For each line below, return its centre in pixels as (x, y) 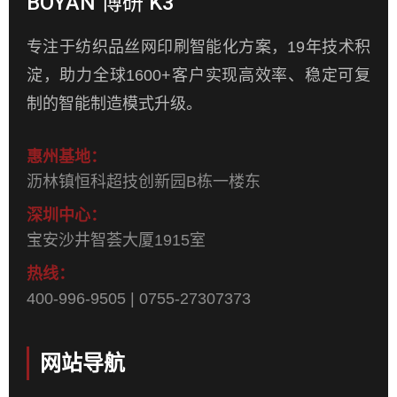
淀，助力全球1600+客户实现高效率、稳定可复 (198, 75)
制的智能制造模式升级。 (114, 103)
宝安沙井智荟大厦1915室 (116, 240)
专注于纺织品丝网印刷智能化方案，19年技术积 (198, 47)
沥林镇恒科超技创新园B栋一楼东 (144, 181)
